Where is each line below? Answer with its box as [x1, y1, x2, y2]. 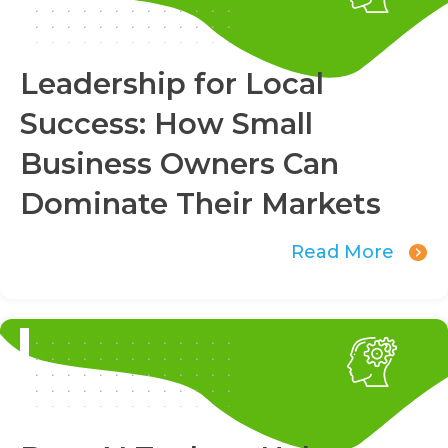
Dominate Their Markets [20, 186, 381, 222]
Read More [291, 241, 395, 264]
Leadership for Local [20, 66, 324, 102]
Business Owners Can [20, 146, 339, 182]
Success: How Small [20, 106, 313, 142]
